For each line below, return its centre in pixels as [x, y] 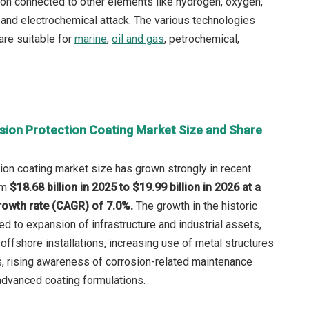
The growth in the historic [196, 206]
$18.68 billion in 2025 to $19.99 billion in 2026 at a [135, 187]
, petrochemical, [202, 39]
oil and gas [138, 39]
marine [91, 39]
